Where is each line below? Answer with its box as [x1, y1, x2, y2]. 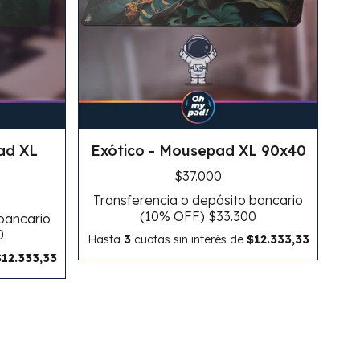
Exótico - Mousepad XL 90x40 [90, 141, 306, 161]
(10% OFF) [140, 208, 209, 225]
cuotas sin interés [130, 232, 230, 247]
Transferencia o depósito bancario [93, 192, 304, 209]
